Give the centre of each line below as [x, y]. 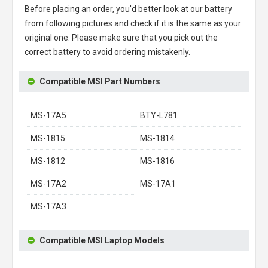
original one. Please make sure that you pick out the [121, 37]
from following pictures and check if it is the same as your [133, 23]
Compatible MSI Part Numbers [100, 81]
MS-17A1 [158, 183]
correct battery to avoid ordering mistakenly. [107, 52]
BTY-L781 [159, 115]
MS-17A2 [48, 183]
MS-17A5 [48, 115]
